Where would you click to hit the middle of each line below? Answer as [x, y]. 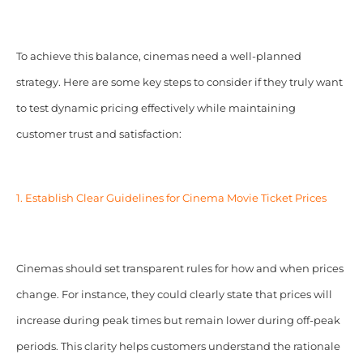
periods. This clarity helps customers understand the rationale [178, 347]
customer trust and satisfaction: [98, 135]
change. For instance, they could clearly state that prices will [174, 295]
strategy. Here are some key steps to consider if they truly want [179, 83]
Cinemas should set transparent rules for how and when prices [179, 269]
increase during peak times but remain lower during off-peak [178, 321]
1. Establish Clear [61, 199]
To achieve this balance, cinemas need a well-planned [158, 57]
